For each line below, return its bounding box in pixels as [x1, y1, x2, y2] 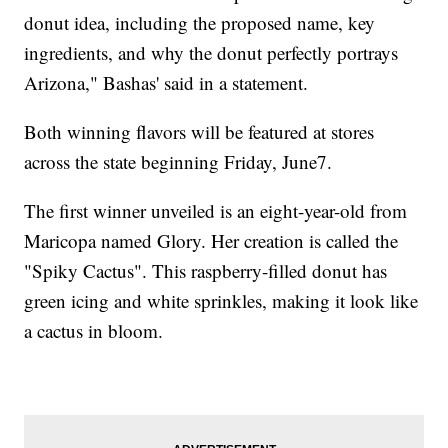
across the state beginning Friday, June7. [24, 148, 333, 174]
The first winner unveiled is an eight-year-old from [24, 197, 408, 223]
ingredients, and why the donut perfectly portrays [24, 39, 399, 65]
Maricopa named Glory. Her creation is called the [24, 227, 399, 253]
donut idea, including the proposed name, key [24, 9, 376, 35]
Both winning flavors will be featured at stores [24, 118, 375, 144]
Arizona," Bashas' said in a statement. [24, 69, 309, 95]
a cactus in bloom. [24, 317, 164, 343]
